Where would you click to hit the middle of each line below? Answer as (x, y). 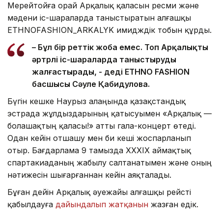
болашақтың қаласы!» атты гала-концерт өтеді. (102, 126)
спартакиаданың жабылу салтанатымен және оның (110, 163)
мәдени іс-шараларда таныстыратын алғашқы (99, 18)
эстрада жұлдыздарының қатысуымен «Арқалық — (110, 114)
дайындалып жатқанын (101, 205)
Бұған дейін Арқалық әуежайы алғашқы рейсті (99, 192)
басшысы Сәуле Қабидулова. (91, 84)
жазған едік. (173, 205)
